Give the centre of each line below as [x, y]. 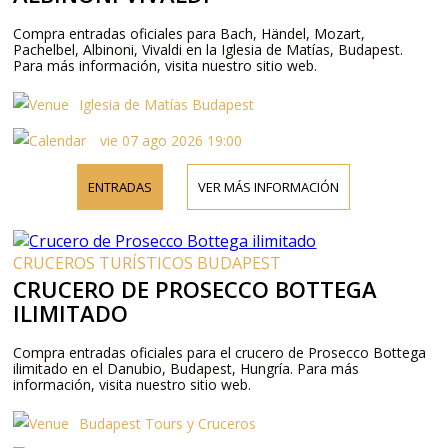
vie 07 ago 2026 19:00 [169, 140]
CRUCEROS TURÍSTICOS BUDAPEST [147, 262]
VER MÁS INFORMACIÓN [269, 186]
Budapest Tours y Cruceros [168, 423]
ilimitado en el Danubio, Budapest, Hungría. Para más [186, 368]
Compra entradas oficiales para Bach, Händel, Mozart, [189, 33]
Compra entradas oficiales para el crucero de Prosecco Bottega [220, 352]
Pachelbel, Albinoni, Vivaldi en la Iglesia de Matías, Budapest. [208, 49]
